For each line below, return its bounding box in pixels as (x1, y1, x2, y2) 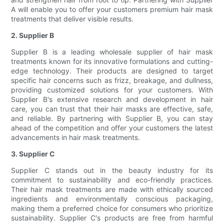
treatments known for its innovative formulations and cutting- (11, 57, 213, 66)
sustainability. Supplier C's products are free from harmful (11, 213, 213, 222)
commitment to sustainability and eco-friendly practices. (11, 175, 213, 184)
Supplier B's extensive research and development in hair (11, 95, 213, 104)
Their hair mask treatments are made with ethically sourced (11, 185, 213, 194)
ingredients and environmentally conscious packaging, (11, 194, 213, 203)
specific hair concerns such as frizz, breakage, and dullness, (11, 76, 213, 85)
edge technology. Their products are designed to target (11, 66, 213, 75)
